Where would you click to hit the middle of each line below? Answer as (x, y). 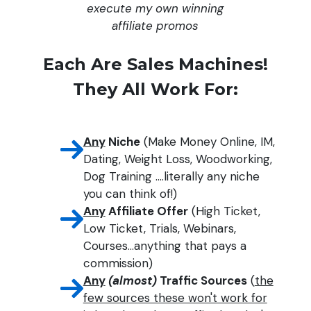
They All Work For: (155, 89)
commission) (119, 263)
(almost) (132, 280)
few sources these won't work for (175, 297)
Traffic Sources (202, 280)
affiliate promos (155, 25)
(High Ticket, (224, 211)
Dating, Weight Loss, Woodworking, (177, 159)
